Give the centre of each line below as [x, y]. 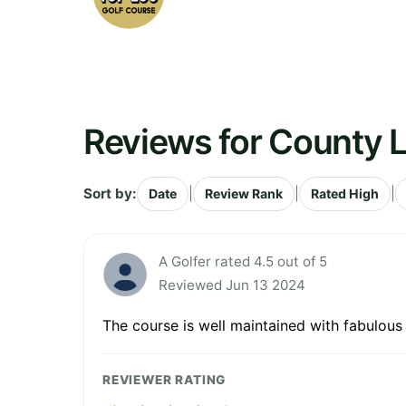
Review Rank [244, 193]
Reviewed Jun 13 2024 [232, 285]
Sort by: [110, 193]
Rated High [345, 193]
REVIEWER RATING [164, 379]
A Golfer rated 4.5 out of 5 [243, 261]
